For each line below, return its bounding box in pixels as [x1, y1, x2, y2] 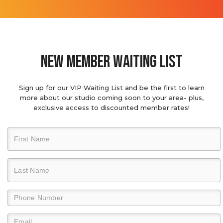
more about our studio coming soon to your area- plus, [19, 94, 204, 102]
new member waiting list [40, 51, 183, 73]
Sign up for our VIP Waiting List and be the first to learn [18, 84, 205, 92]
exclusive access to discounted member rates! [33, 104, 190, 111]
